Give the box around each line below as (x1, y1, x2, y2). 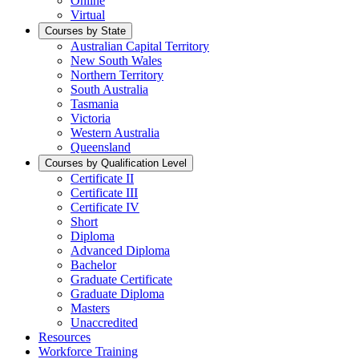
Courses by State (45, 25, 126, 37)
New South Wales (71, 54, 162, 67)
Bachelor (71, 258, 116, 272)
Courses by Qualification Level (45, 157, 187, 169)
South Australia (71, 83, 148, 96)
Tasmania (71, 97, 119, 111)
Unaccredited (71, 316, 138, 329)
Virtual (71, 8, 105, 22)
